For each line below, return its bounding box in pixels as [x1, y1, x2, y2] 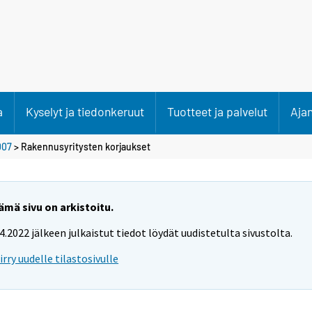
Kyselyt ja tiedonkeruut [26, 104, 144, 119]
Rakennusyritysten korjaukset [21, 140, 150, 153]
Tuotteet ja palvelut [167, 104, 267, 119]
